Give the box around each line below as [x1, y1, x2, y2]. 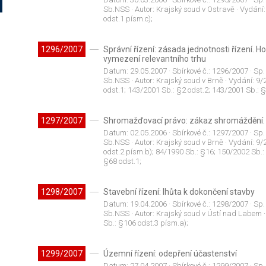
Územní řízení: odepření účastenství [103, 249, 237, 259]
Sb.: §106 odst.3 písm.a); [103, 218, 188, 228]
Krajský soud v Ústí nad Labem [156, 209, 262, 218]
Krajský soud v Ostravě [156, 5, 235, 14]
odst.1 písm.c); [103, 14, 153, 24]
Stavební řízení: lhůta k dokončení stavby [103, 187, 255, 197]
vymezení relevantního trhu [103, 54, 206, 64]
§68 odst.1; [103, 157, 141, 166]
